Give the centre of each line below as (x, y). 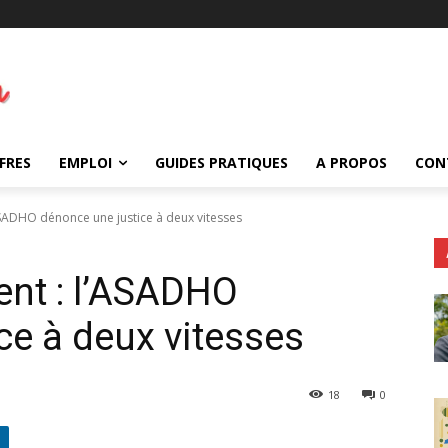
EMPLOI (85, 162)
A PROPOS (351, 162)
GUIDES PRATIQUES (221, 162)
